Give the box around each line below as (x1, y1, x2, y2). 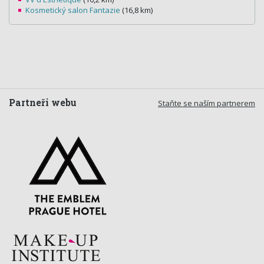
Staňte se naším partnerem (158, 98, 255, 109)
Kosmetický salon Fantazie (25, 5, 120, 16)
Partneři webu (9, 97, 77, 109)
